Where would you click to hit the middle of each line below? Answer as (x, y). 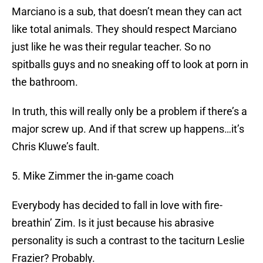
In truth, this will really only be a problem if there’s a (129, 112)
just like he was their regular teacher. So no (111, 47)
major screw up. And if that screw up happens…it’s (128, 129)
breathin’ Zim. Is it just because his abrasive (113, 223)
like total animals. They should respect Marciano (124, 29)
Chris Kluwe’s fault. (56, 147)
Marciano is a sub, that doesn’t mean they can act (127, 12)
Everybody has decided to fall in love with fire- (117, 205)
